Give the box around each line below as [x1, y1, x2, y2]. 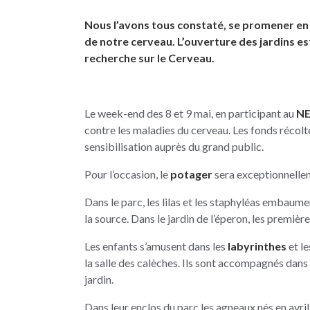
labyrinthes [228, 239, 286, 253]
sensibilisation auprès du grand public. [84, 139, 264, 153]
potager [170, 167, 212, 181]
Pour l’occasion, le [84, 167, 170, 181]
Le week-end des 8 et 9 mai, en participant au [84, 106, 296, 120]
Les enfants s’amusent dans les [84, 239, 228, 253]
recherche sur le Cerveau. [84, 51, 215, 64]
